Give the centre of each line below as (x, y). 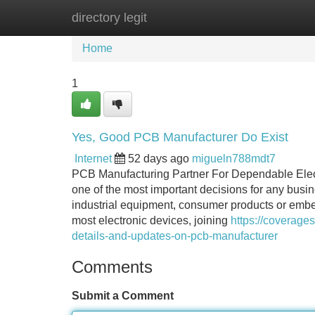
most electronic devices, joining (151, 220)
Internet (93, 159)
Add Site (274, 17)
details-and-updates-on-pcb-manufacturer (175, 236)
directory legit (109, 18)
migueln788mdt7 (234, 159)
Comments (112, 267)
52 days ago (159, 159)
